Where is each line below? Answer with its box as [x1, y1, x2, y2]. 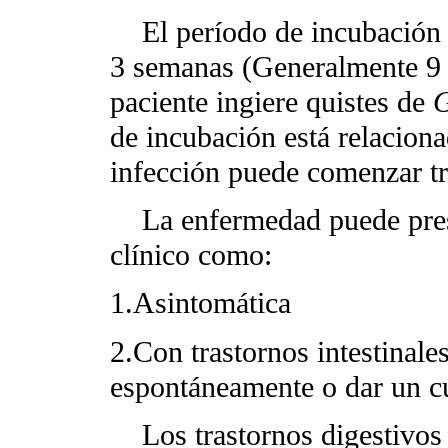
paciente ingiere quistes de [110, 85, 433, 120]
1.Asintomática [110, 286, 291, 321]
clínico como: [110, 238, 272, 273]
